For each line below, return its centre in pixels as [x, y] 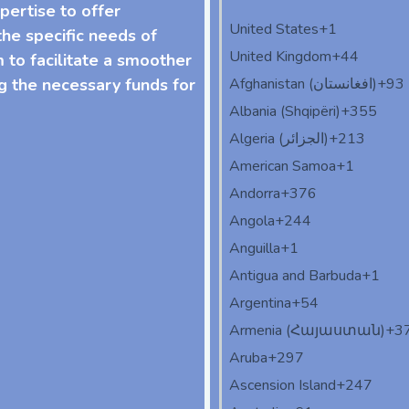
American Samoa [283, 167]
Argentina [260, 304]
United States [274, 30]
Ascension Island [283, 386]
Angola [252, 221]
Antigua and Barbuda [295, 276]
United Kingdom [280, 57]
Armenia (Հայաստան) [307, 331]
